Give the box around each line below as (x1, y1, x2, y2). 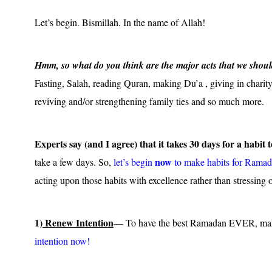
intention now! (35, 234, 90, 247)
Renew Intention (42, 215, 114, 229)
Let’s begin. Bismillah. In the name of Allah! (35, 15, 205, 29)
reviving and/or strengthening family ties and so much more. (35, 94, 264, 107)
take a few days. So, (35, 155, 114, 168)
